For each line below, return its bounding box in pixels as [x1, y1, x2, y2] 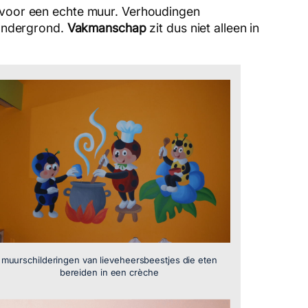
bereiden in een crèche [59, 267, 159, 278]
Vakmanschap [67, 20, 146, 35]
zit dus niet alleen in [146, 20, 260, 35]
